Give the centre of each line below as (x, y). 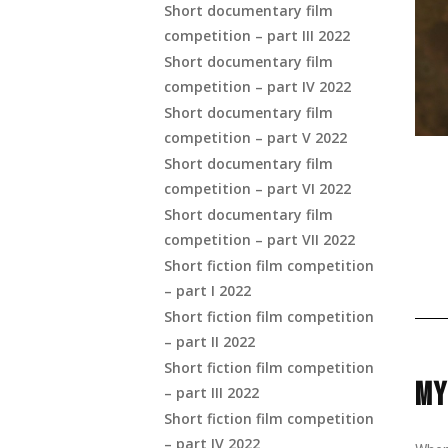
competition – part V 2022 (255, 137)
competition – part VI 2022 (257, 188)
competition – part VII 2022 (259, 239)
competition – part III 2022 (257, 35)
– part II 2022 (209, 341)
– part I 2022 (207, 290)
